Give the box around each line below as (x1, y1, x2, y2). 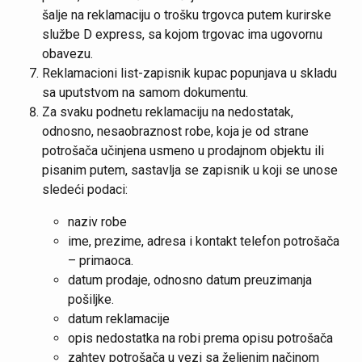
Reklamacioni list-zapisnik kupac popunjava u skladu (42, 65, 337, 81)
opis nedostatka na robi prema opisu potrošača (68, 330, 333, 346)
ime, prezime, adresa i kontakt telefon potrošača (68, 234, 339, 249)
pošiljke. (68, 292, 114, 307)
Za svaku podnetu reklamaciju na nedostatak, (42, 104, 293, 120)
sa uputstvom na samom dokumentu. (42, 85, 248, 100)
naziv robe (68, 214, 127, 229)
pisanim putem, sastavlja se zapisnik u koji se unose (42, 162, 338, 178)
